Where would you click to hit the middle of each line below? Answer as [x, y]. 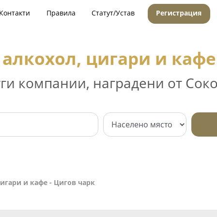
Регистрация [179, 13]
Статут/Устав [113, 13]
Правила [61, 13]
